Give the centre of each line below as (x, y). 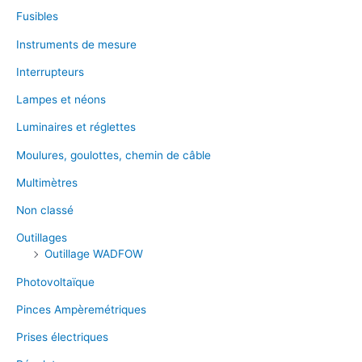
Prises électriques (62, 337)
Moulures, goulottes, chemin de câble (114, 155)
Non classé (45, 210)
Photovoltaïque (55, 282)
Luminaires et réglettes (76, 127)
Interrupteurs (50, 72)
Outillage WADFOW (94, 254)
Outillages (42, 238)
